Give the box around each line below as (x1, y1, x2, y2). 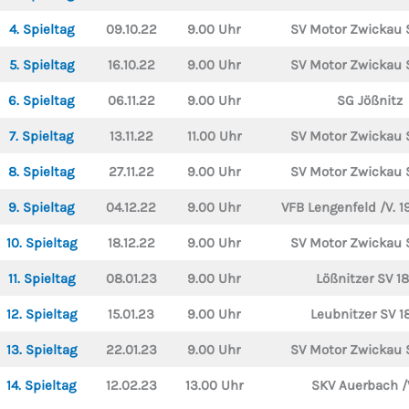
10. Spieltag (5, 235, 77, 251)
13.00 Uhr (184, 377, 243, 393)
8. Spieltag (8, 163, 74, 180)
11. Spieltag (7, 270, 75, 287)
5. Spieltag (8, 57, 74, 73)
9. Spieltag (8, 199, 74, 215)
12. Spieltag (5, 306, 77, 322)
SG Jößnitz (336, 92, 403, 109)
